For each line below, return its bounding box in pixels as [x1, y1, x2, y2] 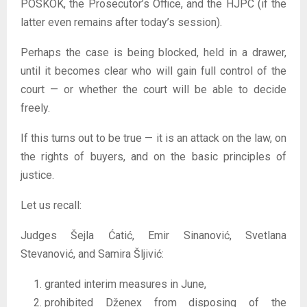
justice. [21, 168, 54, 182]
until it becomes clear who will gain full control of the [21, 64, 286, 77]
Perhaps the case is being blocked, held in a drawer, [21, 45, 286, 59]
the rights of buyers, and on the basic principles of [21, 149, 286, 163]
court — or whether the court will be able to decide [21, 82, 286, 96]
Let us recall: [21, 198, 82, 212]
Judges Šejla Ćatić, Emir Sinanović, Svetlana [21, 228, 286, 242]
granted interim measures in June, [45, 277, 206, 291]
